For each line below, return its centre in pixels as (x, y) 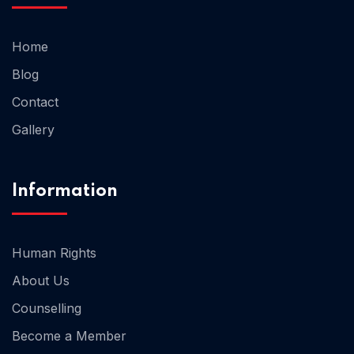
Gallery (33, 130)
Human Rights (54, 253)
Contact (35, 102)
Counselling (47, 309)
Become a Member (69, 336)
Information (65, 192)
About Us (41, 281)
